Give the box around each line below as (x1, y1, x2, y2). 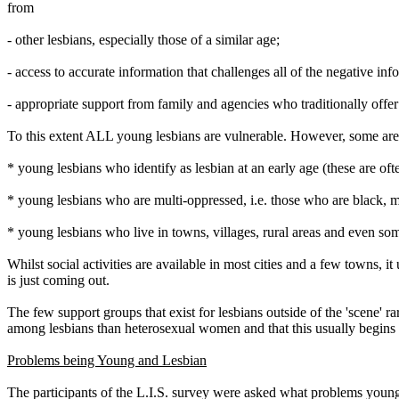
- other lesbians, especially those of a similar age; (7, 32, 280, 47)
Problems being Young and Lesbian (7, 353, 207, 368)
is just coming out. (7, 273, 110, 288)
